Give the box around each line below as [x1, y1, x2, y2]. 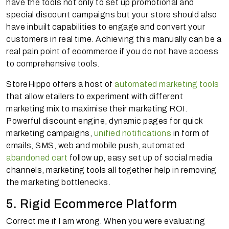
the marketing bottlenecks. [6, 178, 110, 187]
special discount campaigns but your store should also [6, 10, 217, 19]
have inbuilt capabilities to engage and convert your [6, 22, 205, 32]
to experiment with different [74, 92, 183, 101]
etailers [45, 92, 75, 101]
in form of [171, 129, 210, 138]
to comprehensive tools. [6, 59, 100, 68]
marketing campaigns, [6, 129, 94, 138]
